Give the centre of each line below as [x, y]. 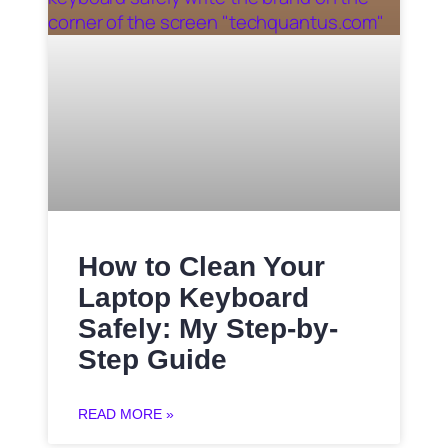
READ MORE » [126, 414]
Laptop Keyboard [193, 298]
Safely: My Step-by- [208, 329]
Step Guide [152, 360]
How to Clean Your [201, 267]
